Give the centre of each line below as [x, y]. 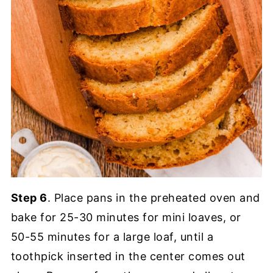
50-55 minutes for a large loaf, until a [112, 236]
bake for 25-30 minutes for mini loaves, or [126, 217]
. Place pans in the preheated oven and [154, 197]
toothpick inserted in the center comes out [128, 256]
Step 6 [29, 197]
